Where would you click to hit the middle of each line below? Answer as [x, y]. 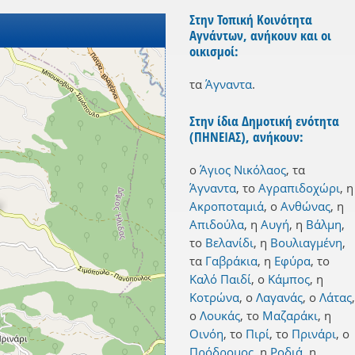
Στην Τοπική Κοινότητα [251, 20]
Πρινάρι [314, 334]
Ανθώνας [305, 206]
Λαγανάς [279, 298]
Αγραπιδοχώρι [299, 188]
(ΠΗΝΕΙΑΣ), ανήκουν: [246, 137]
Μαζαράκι [290, 316]
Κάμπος [289, 279]
